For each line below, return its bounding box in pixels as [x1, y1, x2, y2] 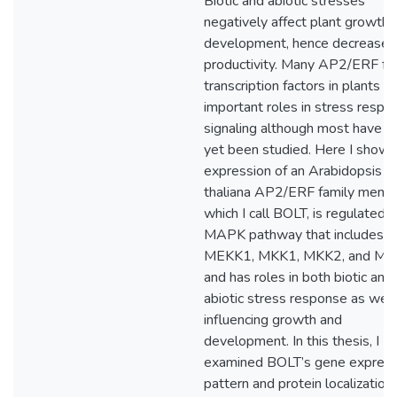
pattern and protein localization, [204, 374, 395, 393]
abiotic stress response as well [204, 289, 395, 308]
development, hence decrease [204, 34, 389, 53]
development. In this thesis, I [204, 331, 379, 351]
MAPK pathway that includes [204, 225, 384, 245]
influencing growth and [204, 310, 342, 330]
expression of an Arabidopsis [204, 161, 382, 181]
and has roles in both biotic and [204, 268, 393, 287]
